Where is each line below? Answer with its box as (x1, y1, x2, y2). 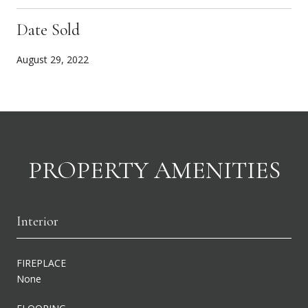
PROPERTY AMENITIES (27, 155, 280, 185)
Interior (16, 212, 58, 230)
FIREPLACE (16, 256, 66, 269)
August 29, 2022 (16, 52, 89, 66)
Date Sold (16, 19, 80, 40)
